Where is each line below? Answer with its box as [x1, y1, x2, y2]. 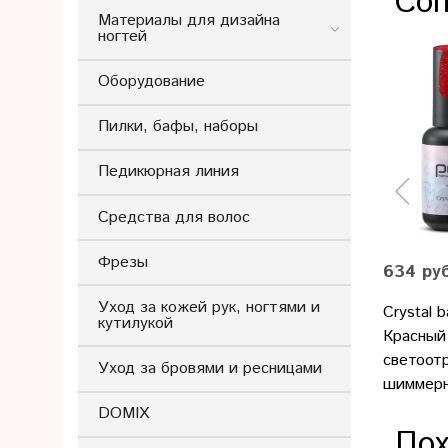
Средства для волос [98, 205, 250, 229]
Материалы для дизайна [98, 8, 280, 32]
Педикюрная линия [98, 160, 239, 184]
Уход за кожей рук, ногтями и [98, 295, 320, 319]
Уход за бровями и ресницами [98, 357, 322, 381]
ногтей [98, 24, 147, 48]
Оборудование [98, 70, 205, 94]
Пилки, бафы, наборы [98, 115, 258, 139]
